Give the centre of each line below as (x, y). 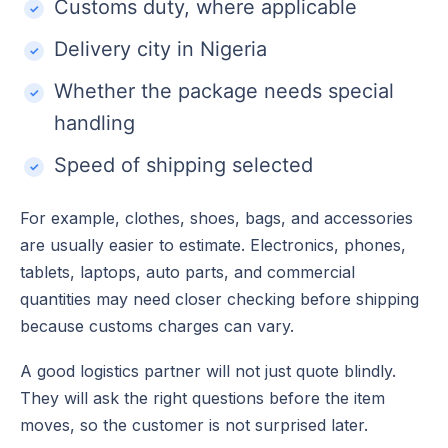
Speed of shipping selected (183, 164)
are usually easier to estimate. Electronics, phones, (213, 244)
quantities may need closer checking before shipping (219, 298)
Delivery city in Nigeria (160, 48)
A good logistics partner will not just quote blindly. (208, 370)
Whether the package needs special (224, 90)
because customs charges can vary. (157, 325)
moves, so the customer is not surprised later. (194, 424)
